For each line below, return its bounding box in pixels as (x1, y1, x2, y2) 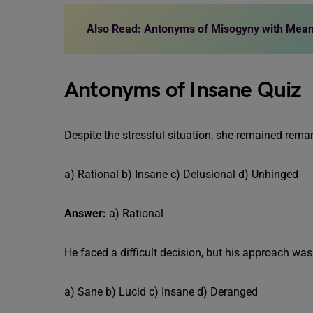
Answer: (64, 207, 106, 220)
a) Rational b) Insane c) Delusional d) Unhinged (64, 168, 298, 181)
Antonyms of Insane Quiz (64, 77, 302, 104)
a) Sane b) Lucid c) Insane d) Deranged (64, 285, 258, 298)
